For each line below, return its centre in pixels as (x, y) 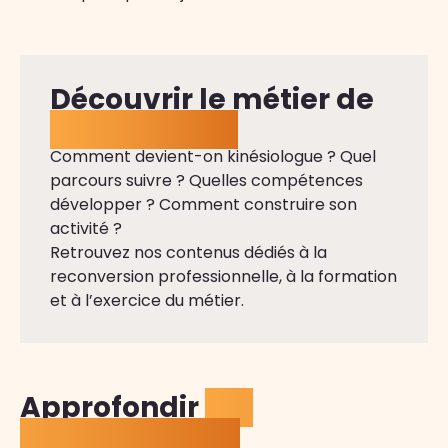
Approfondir (112, 407)
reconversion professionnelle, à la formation (223, 276)
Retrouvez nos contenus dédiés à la (188, 252)
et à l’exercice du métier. (147, 300)
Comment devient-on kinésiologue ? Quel (213, 156)
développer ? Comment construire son (203, 204)
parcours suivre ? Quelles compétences (206, 180)
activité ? (86, 228)
